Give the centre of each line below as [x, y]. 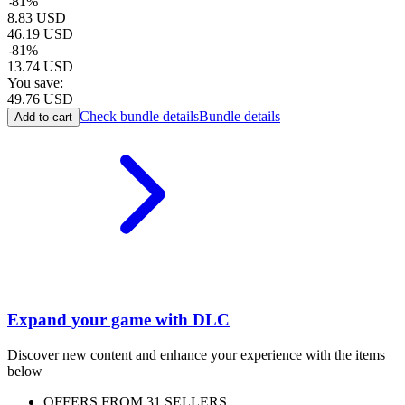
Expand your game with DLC [118, 320]
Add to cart [43, 118]
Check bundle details [139, 117]
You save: [35, 83]
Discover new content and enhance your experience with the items [196, 354]
